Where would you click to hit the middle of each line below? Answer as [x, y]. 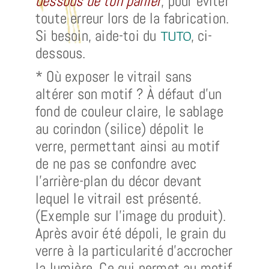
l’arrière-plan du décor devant [119, 181]
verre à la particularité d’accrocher [134, 251]
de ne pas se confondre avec [116, 164]
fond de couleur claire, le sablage [129, 112]
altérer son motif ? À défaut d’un [129, 94]
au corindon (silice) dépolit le [120, 129]
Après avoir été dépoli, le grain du [131, 234]
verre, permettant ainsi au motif [128, 147]
